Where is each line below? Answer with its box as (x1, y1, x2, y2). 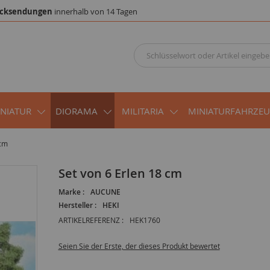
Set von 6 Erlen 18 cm (64, 165, 182, 181)
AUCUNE (90, 186, 121, 197)
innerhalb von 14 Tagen (52, 6, 137, 17)
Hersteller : (58, 199, 96, 210)
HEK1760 (129, 215, 160, 225)
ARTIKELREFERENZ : (58, 215, 124, 225)
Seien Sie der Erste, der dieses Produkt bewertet (58, 240, 220, 251)
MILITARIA (122, 104, 164, 117)
